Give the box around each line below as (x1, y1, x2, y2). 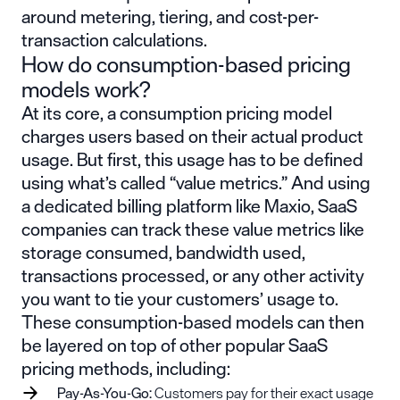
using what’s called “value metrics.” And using (21, 167, 371, 197)
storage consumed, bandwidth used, (21, 237, 305, 267)
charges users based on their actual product (21, 121, 363, 151)
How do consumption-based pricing (21, 46, 351, 82)
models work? (21, 71, 150, 107)
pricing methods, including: (21, 353, 230, 383)
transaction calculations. (21, 24, 207, 54)
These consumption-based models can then (21, 306, 364, 337)
